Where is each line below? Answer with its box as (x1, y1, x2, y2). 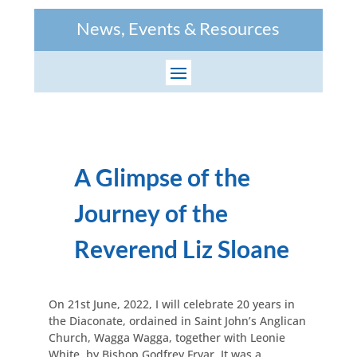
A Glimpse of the (73, 162, 250, 191)
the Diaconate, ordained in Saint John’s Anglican (48, 312, 306, 328)
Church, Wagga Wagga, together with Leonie (48, 329, 285, 345)
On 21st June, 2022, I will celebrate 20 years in (48, 296, 295, 312)
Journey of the (73, 198, 228, 227)
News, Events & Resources (76, 17, 280, 39)
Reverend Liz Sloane (73, 233, 289, 263)
